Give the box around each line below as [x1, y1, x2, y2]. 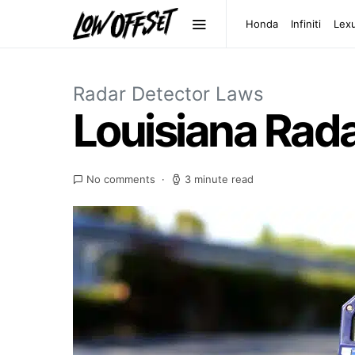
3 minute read [185, 173, 254, 185]
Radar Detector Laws [73, 82, 264, 105]
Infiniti [290, 17, 321, 30]
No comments [86, 173, 155, 185]
